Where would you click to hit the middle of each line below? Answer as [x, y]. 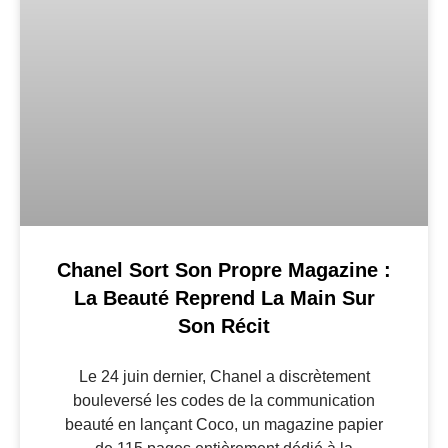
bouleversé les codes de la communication [224, 400]
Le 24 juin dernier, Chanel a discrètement [224, 376]
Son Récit [224, 325]
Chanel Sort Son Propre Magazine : [224, 269]
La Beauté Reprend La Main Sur [224, 297]
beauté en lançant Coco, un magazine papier [224, 424]
